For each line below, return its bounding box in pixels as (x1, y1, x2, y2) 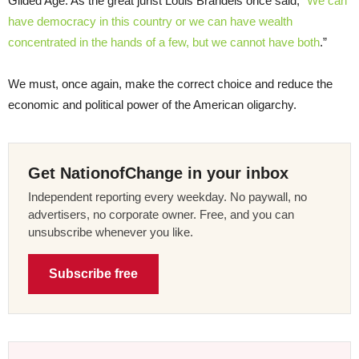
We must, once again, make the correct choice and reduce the (8, 76, 333, 91)
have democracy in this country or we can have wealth (8, 14, 292, 28)
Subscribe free (49, 266, 138, 280)
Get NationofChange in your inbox (28, 163, 288, 182)
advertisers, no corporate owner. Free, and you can (28, 207, 294, 221)
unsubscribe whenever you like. (28, 224, 193, 239)
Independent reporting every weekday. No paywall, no (28, 189, 307, 204)
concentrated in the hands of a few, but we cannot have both (8, 34, 320, 49)
